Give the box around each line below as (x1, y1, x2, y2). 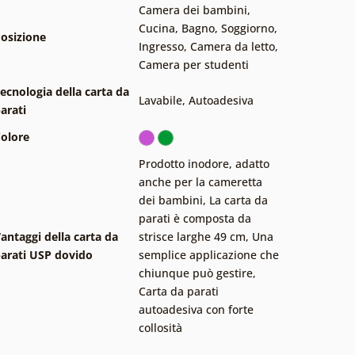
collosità (139, 319, 182, 335)
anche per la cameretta (139, 174, 262, 189)
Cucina (139, 20, 175, 36)
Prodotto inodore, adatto (139, 155, 269, 171)
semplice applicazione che (139, 246, 279, 262)
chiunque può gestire (139, 265, 253, 281)
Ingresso (139, 38, 184, 54)
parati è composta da (139, 210, 251, 226)
